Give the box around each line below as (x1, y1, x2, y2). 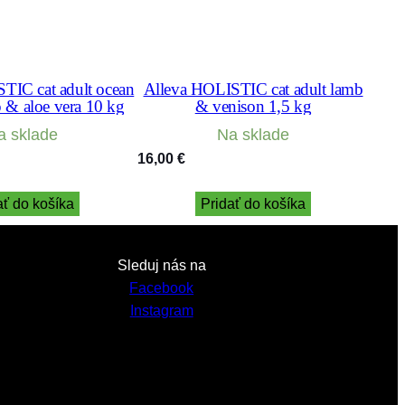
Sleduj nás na (117, 257, 206, 273)
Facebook (129, 279, 194, 296)
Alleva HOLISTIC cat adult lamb (143, 79, 363, 99)
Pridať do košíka (201, 195, 306, 212)
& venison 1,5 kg (194, 96, 312, 116)
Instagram (129, 302, 193, 318)
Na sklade (217, 125, 289, 144)
